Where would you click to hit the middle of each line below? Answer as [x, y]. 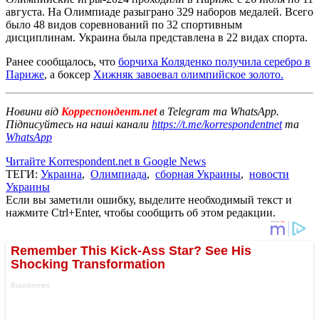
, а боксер [69, 74]
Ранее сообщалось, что [62, 61]
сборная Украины [198, 174]
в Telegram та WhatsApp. [219, 111]
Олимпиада [119, 174]
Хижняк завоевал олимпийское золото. [188, 74]
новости [269, 174]
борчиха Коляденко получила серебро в [214, 61]
